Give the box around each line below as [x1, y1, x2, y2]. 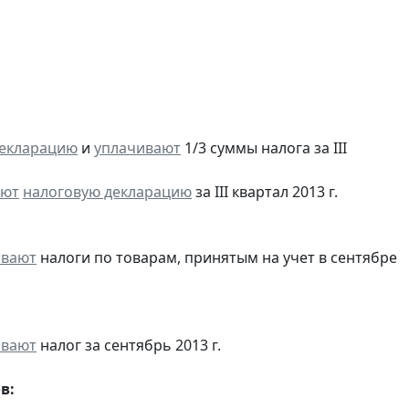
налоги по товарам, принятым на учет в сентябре [37, 246, 397, 267]
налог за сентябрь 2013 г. [37, 334, 221, 355]
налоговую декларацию [23, 181, 192, 202]
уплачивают [94, 137, 181, 158]
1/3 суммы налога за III [181, 137, 347, 158]
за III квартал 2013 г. [192, 181, 338, 202]
